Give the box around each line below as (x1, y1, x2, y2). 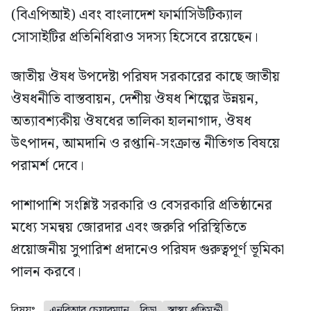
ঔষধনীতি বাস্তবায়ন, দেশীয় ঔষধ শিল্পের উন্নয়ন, (11, 87, 258, 110)
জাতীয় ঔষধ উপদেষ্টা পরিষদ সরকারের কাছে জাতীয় (11, 65, 280, 88)
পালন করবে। (11, 260, 81, 283)
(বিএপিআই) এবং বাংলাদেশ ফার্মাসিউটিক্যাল (11, 3, 242, 26)
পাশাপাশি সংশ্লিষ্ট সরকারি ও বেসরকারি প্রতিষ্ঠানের (11, 194, 272, 217)
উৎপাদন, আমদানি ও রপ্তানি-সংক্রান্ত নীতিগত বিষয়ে (11, 132, 280, 155)
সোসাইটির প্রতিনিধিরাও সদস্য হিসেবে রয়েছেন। (11, 26, 258, 49)
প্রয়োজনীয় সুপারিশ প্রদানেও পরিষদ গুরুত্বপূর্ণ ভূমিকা (11, 238, 284, 261)
